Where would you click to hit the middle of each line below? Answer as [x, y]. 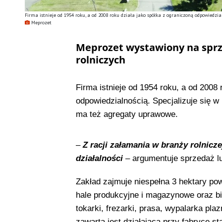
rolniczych [100, 60]
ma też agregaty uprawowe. [127, 114]
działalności [100, 159]
